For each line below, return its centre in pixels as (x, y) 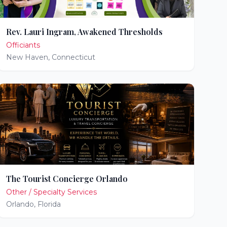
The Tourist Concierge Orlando (67, 179)
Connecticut (73, 57)
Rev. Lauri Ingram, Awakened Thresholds (84, 32)
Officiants (23, 45)
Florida (49, 204)
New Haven (27, 57)
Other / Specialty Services (51, 192)
